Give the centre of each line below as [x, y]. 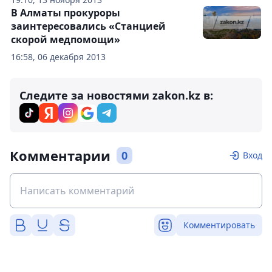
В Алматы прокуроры [66, 13]
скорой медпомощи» [66, 39]
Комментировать [219, 225]
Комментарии [60, 155]
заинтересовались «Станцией [88, 26]
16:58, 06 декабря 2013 [58, 57]
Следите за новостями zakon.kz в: [116, 95]
